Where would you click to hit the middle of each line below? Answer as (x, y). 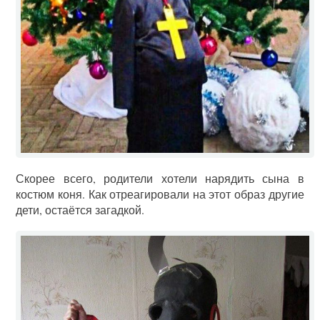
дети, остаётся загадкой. (80, 210)
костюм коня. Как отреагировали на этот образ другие (160, 194)
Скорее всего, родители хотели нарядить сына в (160, 179)
